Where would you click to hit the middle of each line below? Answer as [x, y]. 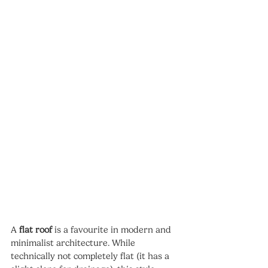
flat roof [36, 230]
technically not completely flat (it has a [91, 256]
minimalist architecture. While [74, 243]
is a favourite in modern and [113, 230]
